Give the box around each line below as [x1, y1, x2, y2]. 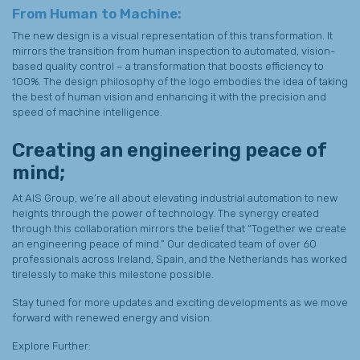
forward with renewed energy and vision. [12, 311, 215, 324]
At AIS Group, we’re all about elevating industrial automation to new [12, 191, 337, 204]
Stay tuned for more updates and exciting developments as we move [12, 296, 348, 309]
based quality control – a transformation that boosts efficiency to [12, 59, 324, 72]
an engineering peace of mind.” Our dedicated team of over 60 [12, 237, 317, 250]
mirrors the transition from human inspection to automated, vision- [12, 44, 335, 57]
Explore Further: [12, 339, 91, 352]
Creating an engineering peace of [12, 138, 327, 162]
